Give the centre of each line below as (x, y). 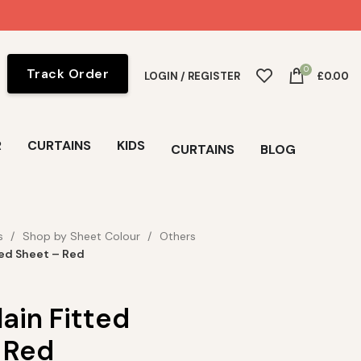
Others (177, 236)
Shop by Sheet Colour (83, 236)
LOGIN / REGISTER (192, 76)
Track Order (67, 73)
